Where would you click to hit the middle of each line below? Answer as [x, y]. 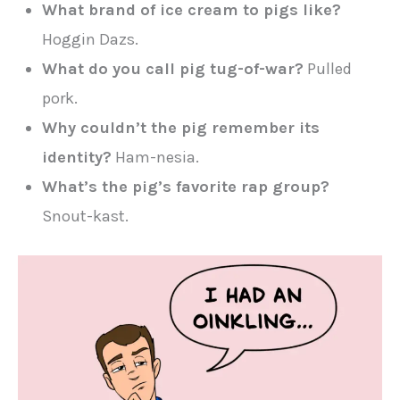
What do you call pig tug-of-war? [173, 69]
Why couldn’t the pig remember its [181, 128]
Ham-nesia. [156, 158]
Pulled [328, 69]
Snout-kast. [86, 217]
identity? [77, 158]
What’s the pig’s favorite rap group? [186, 187]
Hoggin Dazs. [91, 40]
